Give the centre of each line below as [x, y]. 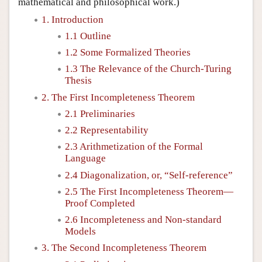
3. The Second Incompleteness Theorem [124, 248]
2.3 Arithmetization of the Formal [134, 147]
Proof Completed [100, 203]
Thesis [78, 81]
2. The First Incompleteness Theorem [118, 97]
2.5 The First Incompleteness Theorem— [149, 191]
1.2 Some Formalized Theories [128, 52]
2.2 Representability [107, 130]
